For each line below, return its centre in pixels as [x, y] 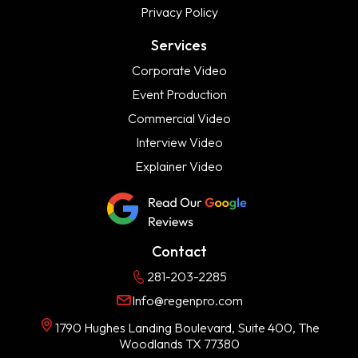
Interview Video [179, 142]
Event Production [179, 94]
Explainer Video [179, 166]
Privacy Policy [179, 12]
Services [179, 45]
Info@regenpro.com [187, 300]
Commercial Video [179, 118]
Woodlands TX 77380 [179, 343]
